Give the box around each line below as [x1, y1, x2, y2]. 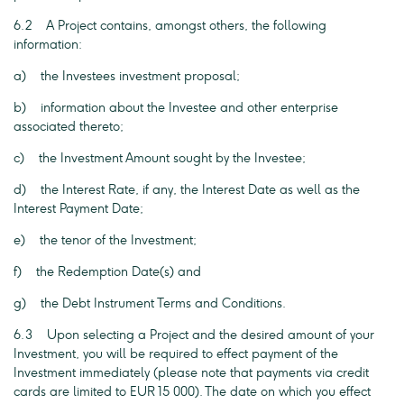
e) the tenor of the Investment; [14, 233, 197, 248]
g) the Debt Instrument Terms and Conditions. [14, 296, 286, 311]
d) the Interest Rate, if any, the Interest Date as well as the [14, 182, 360, 197]
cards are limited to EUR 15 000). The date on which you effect [14, 384, 371, 399]
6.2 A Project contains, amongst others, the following [14, 18, 326, 33]
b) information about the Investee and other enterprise [14, 100, 338, 115]
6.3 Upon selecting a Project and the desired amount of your [14, 327, 374, 343]
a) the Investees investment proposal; [14, 69, 240, 84]
